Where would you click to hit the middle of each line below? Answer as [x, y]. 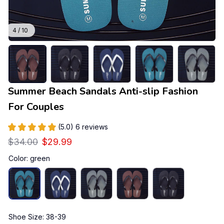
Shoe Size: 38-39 [37, 217]
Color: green [29, 158]
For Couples [36, 107]
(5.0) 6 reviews [83, 127]
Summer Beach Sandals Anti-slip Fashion [103, 91]
